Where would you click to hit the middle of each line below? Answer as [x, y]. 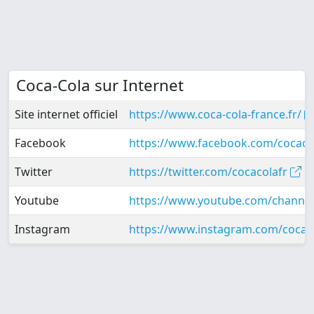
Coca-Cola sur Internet [100, 86]
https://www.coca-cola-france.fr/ [217, 115]
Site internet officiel [66, 115]
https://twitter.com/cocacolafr [210, 172]
